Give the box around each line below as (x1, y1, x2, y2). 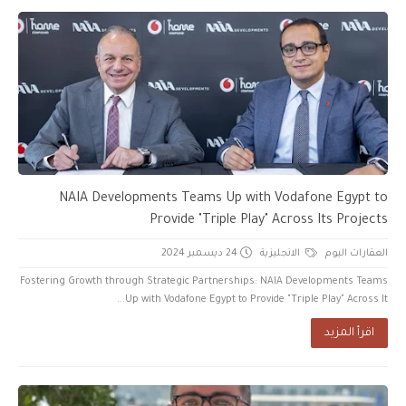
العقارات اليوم (325, 247, 388, 259)
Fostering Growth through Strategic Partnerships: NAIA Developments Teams (20, 275, 388, 287)
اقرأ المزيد (324, 326, 374, 340)
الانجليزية (260, 247, 303, 259)
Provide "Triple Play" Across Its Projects (150, 213, 388, 228)
